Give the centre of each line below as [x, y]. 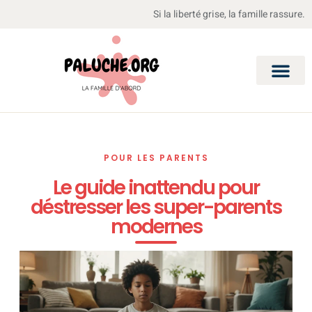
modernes [156, 227]
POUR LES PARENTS [156, 158]
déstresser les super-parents [156, 207]
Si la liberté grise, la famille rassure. [229, 14]
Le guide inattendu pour [156, 188]
